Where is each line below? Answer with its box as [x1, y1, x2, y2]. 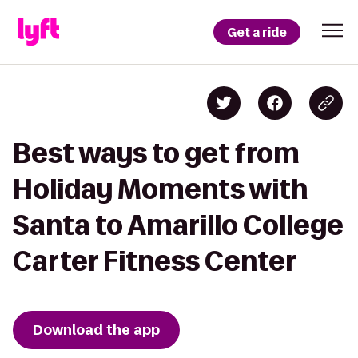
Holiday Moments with [13, 174, 308, 204]
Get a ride [227, 23, 287, 41]
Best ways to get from [13, 138, 300, 168]
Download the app [33, 320, 160, 340]
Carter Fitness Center [13, 246, 296, 276]
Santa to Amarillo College [13, 210, 344, 240]
